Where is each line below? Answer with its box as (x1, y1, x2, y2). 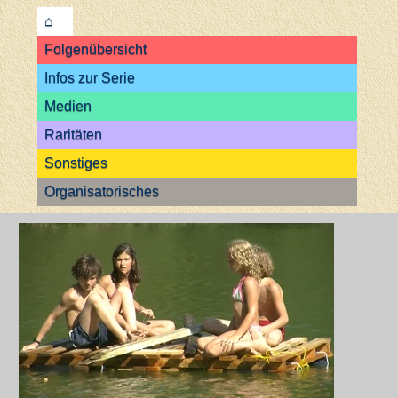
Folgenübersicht (44, 42, 147, 57)
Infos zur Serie (44, 70, 135, 85)
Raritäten (44, 127, 102, 142)
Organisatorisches (44, 184, 159, 199)
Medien (44, 99, 92, 114)
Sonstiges (44, 155, 107, 171)
